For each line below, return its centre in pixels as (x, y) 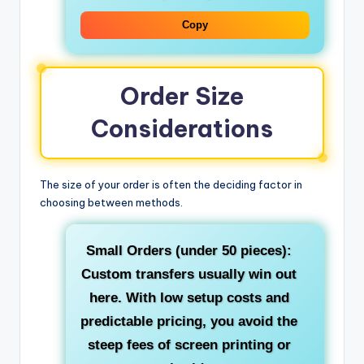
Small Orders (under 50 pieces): (189, 251)
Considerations (182, 129)
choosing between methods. (111, 203)
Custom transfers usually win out (189, 275)
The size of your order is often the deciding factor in (171, 185)
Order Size (182, 97)
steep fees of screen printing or (189, 345)
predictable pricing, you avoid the (189, 322)
